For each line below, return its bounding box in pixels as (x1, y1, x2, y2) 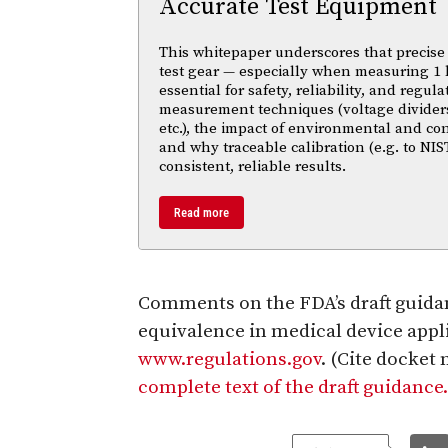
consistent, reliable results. (159, 156, 346, 176)
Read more (174, 204, 229, 220)
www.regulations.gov (138, 347, 321, 371)
